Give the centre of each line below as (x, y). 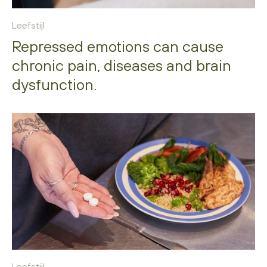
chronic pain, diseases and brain (122, 65)
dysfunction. (55, 84)
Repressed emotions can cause (118, 46)
